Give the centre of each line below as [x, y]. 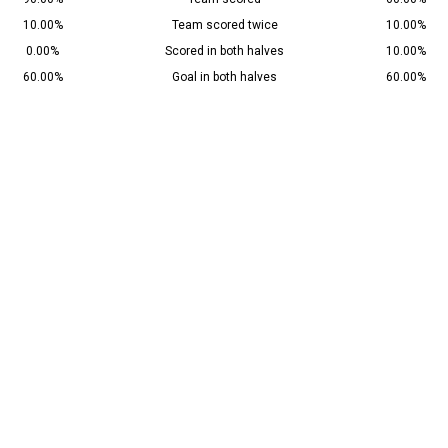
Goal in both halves [224, 77]
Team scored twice [224, 25]
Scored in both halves [224, 51]
